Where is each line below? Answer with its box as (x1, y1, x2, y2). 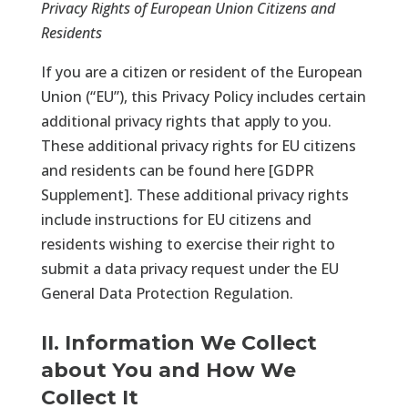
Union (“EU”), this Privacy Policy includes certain (40, 86, 366, 107)
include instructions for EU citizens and (40, 209, 311, 229)
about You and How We (40, 357, 296, 382)
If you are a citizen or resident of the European (40, 61, 362, 82)
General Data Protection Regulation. (40, 282, 293, 303)
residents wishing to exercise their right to (40, 233, 335, 254)
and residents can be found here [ (40, 159, 273, 180)
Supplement (40, 184, 124, 205)
